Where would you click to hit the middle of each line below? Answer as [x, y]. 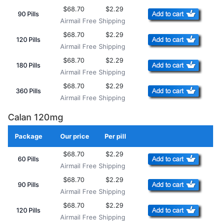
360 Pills [28, 91]
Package [28, 136]
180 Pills [28, 65]
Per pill [115, 136]
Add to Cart [192, 141]
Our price [74, 136]
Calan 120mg [36, 117]
